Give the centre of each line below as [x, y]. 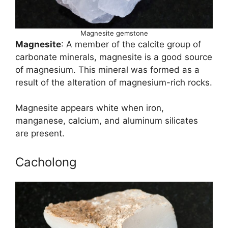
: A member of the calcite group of [131, 44]
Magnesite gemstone [114, 33]
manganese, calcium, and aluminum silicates [107, 121]
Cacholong [46, 162]
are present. [40, 134]
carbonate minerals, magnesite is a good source [114, 57]
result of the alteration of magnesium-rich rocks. [114, 82]
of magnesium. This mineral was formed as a [107, 69]
